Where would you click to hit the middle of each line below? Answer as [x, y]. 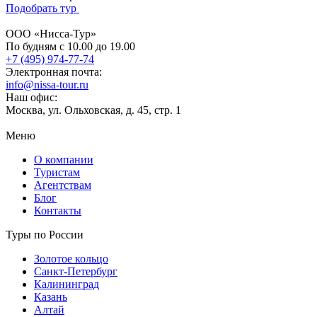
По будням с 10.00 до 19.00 [70, 46]
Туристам [57, 172]
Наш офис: [31, 97]
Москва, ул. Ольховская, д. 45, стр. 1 [93, 110]
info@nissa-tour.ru [47, 84]
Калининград [67, 284]
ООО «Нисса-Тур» [51, 33]
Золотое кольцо [71, 258]
